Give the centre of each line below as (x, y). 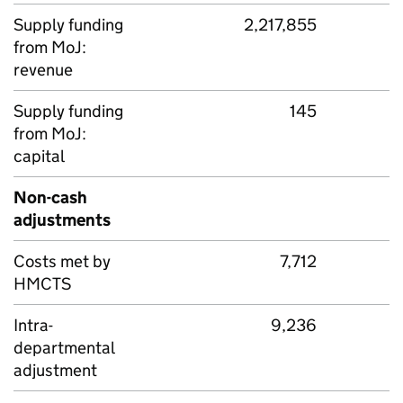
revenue (43, 70)
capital (39, 156)
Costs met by (62, 261)
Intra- (33, 325)
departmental (64, 348)
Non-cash (50, 197)
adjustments (62, 220)
